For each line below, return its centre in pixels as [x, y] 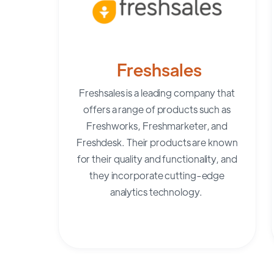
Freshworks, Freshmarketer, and [157, 125]
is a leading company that [180, 92]
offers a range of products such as [157, 109]
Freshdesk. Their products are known [157, 142]
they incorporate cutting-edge [157, 175]
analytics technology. [157, 191]
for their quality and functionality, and [157, 158]
